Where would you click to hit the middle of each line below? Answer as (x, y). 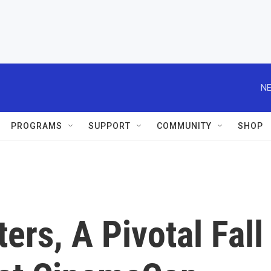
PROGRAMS (37, 126)
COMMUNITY (184, 126)
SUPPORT (109, 126)
